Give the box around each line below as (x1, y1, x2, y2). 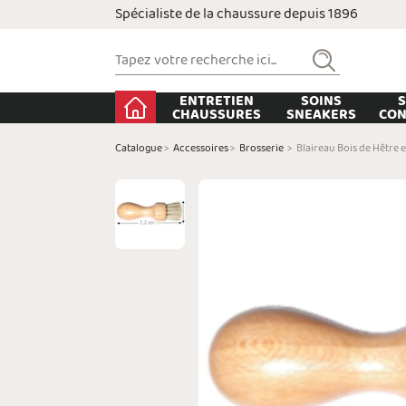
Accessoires (173, 140, 228, 158)
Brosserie (239, 140, 284, 158)
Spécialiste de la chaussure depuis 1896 (115, 2, 358, 26)
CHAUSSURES (172, 102, 262, 127)
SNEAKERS (286, 102, 357, 127)
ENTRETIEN (179, 89, 255, 113)
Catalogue (115, 140, 162, 158)
